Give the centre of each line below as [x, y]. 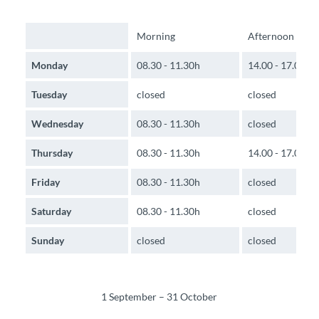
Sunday [48, 241]
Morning [156, 36]
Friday [46, 182]
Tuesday [49, 95]
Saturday [51, 211]
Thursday [52, 153]
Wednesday [57, 124]
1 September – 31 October [159, 297]
